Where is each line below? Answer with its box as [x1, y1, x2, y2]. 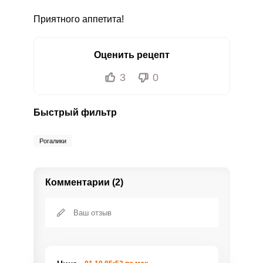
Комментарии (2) [45, 177, 123, 187]
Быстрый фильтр [33, 107, 117, 117]
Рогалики [39, 137, 66, 144]
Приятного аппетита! [33, 14, 124, 24]
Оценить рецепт [93, 50, 170, 60]
